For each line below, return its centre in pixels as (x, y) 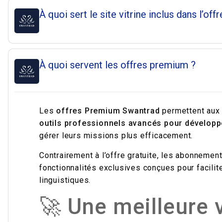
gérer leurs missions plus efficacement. (116, 136)
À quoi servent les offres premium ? (117, 65)
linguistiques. (65, 180)
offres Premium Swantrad (108, 111)
